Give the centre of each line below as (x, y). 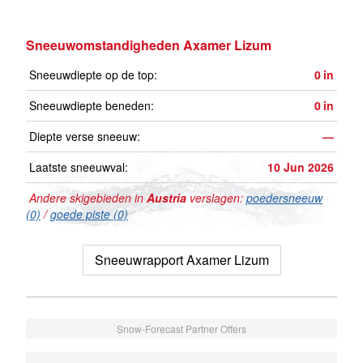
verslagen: (216, 198)
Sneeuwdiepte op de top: (93, 75)
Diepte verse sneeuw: (85, 137)
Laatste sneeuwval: (79, 167)
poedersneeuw (284, 198)
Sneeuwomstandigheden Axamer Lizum (149, 45)
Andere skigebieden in (86, 198)
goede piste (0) (89, 214)
